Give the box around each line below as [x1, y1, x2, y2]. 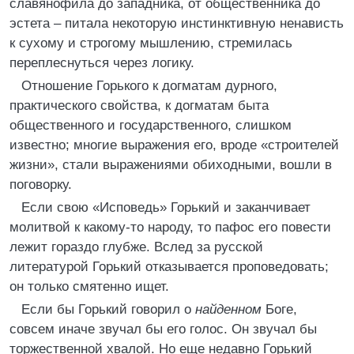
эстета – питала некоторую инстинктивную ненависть [9, 16, 344, 31]
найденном [195, 302, 262, 317]
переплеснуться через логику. [9, 55, 194, 70]
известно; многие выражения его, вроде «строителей [9, 137, 339, 153]
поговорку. [9, 177, 72, 192]
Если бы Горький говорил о [21, 302, 195, 317]
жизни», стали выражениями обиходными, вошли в [9, 157, 332, 172]
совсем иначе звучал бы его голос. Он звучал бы [9, 322, 317, 337]
